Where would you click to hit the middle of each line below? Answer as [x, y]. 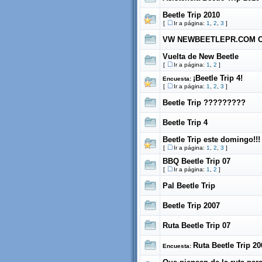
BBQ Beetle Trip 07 [196, 161]
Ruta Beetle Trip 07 [196, 225]
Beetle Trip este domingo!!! [211, 139]
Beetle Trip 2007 [191, 206]
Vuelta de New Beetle [201, 56]
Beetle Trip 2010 [191, 15]
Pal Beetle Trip [189, 186]
